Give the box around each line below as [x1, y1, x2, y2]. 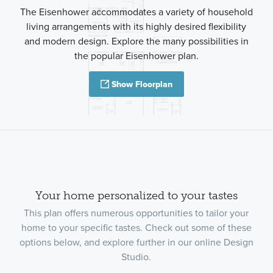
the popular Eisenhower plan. [74, 48, 199, 62]
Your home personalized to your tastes [35, 188, 238, 202]
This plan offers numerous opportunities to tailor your [24, 206, 249, 220]
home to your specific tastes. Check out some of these [21, 221, 252, 235]
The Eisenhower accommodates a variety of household [19, 4, 253, 18]
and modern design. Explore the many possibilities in [24, 34, 249, 48]
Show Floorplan [112, 77, 172, 90]
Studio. [121, 250, 152, 264]
